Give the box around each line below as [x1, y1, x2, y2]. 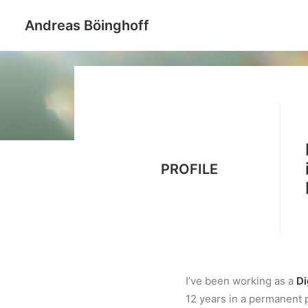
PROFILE [161, 161, 218, 177]
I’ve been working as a [186, 274, 296, 287]
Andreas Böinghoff [25, 17, 149, 34]
